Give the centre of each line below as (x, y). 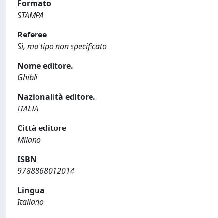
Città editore (42, 128)
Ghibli (27, 77)
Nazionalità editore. (56, 97)
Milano (29, 139)
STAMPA (31, 15)
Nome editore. (45, 65)
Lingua (31, 190)
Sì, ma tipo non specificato (62, 46)
